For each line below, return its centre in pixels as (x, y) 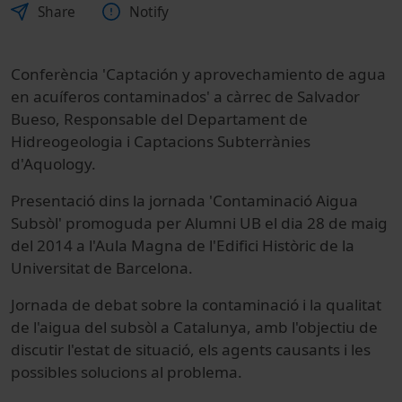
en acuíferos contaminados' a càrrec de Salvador (185, 96)
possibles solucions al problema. (127, 371)
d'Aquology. (53, 163)
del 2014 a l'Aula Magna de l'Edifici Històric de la (183, 245)
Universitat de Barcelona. (102, 267)
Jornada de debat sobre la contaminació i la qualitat (196, 304)
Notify (149, 12)
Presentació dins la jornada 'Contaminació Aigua (184, 200)
